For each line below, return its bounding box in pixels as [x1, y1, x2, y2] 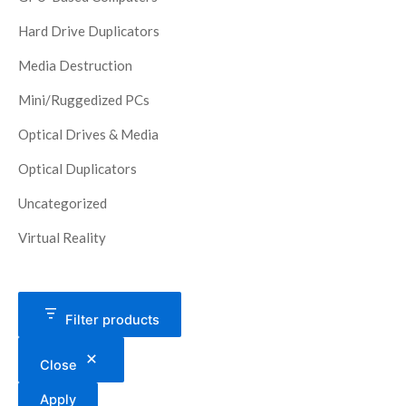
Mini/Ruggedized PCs [18, 92, 150, 109]
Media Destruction [18, 57, 132, 74]
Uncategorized [18, 195, 107, 212]
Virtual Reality [18, 229, 106, 246]
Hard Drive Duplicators [18, 23, 159, 40]
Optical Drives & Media [18, 126, 159, 143]
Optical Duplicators [18, 160, 137, 178]
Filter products [65, 312, 159, 329]
